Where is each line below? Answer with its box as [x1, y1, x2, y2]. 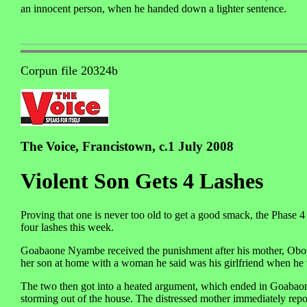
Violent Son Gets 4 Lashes [21, 169, 263, 194]
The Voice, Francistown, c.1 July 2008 [21, 139, 234, 153]
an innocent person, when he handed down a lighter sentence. [21, 3, 286, 15]
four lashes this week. [21, 221, 114, 233]
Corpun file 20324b [21, 64, 118, 78]
